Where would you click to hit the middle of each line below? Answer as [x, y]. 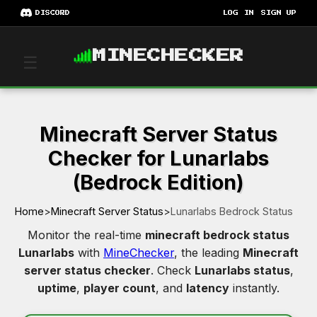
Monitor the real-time [86, 235]
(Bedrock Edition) [158, 182]
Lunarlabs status [242, 270]
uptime [57, 288]
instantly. [254, 288]
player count [120, 288]
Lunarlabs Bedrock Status [232, 211]
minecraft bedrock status [217, 235]
